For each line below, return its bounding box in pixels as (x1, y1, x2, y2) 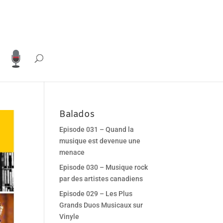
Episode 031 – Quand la (59, 125, 134, 133)
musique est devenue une (59, 137, 141, 145)
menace (59, 148, 85, 156)
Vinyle (59, 213, 80, 221)
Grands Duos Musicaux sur (59, 201, 143, 209)
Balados (59, 109, 95, 120)
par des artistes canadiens (59, 175, 143, 183)
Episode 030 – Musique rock (59, 163, 148, 171)
